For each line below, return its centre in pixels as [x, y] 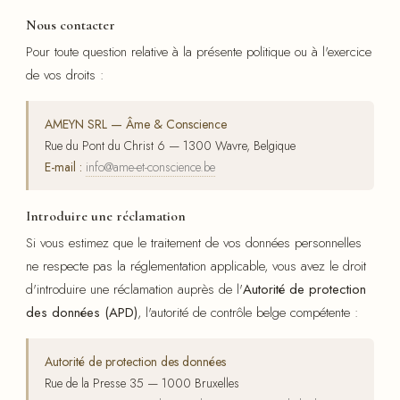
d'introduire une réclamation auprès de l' [134, 290]
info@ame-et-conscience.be [150, 167]
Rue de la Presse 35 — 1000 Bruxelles [142, 383]
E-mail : [63, 167]
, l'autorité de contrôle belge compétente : [248, 313]
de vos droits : [65, 75]
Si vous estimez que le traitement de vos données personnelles [194, 243]
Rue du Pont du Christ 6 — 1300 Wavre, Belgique [170, 146]
